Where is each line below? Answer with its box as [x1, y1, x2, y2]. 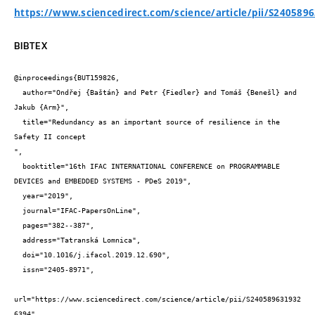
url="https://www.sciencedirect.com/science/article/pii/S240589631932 [14, 295, 301, 304]
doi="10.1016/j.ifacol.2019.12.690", [14, 251, 22, 259]
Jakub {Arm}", [14, 103, 69, 112]
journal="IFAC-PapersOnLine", [14, 207, 22, 215]
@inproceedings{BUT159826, [14, 74, 120, 82]
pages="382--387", [14, 221, 22, 230]
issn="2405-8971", [14, 266, 22, 274]
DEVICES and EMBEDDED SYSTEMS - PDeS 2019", [14, 177, 191, 186]
